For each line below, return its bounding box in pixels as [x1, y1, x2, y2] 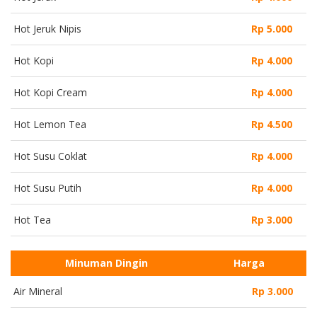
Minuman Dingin [65, 255, 148, 270]
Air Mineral [13, 284, 62, 298]
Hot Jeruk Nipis [13, 21, 81, 35]
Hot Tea [13, 212, 51, 226]
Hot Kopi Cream [13, 85, 87, 99]
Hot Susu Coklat [13, 149, 87, 163]
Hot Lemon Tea [13, 117, 86, 131]
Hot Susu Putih [13, 180, 81, 195]
